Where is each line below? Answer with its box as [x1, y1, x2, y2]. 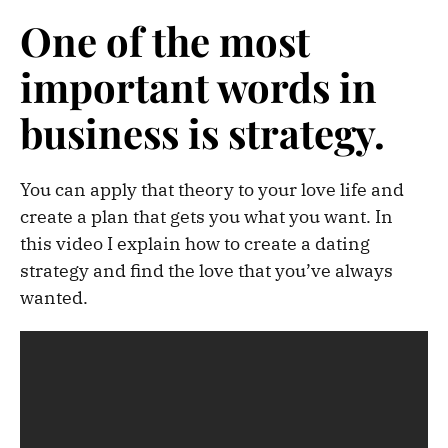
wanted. [20, 286, 88, 310]
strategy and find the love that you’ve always [20, 259, 393, 283]
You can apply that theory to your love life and [20, 178, 404, 202]
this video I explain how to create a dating [20, 232, 370, 256]
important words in [20, 60, 377, 114]
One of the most [20, 14, 310, 68]
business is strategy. [20, 106, 385, 160]
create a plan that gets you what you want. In [20, 205, 393, 229]
